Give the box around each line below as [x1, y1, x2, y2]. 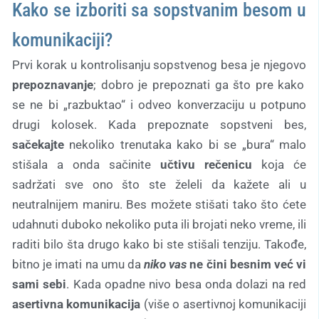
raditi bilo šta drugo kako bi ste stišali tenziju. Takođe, [12, 237, 306, 252]
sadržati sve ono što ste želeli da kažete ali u [12, 177, 306, 192]
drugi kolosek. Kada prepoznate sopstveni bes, [12, 117, 306, 132]
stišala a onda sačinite [12, 157, 160, 172]
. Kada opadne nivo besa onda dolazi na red [66, 277, 307, 292]
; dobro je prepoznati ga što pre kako [93, 78, 305, 93]
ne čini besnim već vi [187, 257, 307, 272]
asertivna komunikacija [12, 297, 141, 312]
